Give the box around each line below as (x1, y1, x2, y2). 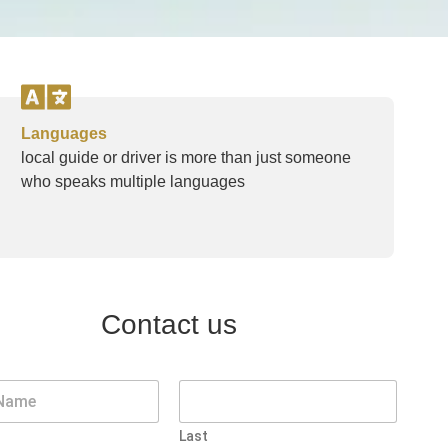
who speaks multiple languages (20, 172, 245, 190)
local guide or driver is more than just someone (20, 148, 351, 166)
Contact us (101, 308, 238, 340)
